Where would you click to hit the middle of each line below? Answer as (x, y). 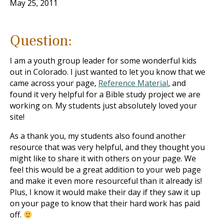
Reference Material (133, 83)
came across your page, (54, 83)
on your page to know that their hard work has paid (105, 203)
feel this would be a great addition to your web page (105, 170)
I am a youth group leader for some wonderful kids (103, 61)
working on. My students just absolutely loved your (103, 106)
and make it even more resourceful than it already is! (106, 181)
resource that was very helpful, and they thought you (107, 147)
